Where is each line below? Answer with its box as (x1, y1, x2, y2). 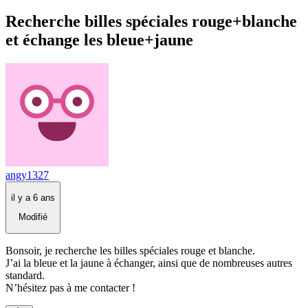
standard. (5, 269, 45, 281)
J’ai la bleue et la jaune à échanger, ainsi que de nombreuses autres (5, 256, 292, 269)
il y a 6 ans (11, 192, 55, 203)
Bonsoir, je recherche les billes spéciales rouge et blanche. (5, 244, 255, 256)
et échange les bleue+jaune (5, 30, 193, 49)
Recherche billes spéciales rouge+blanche (5, 12, 297, 30)
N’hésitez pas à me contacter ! (5, 281, 135, 294)
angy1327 (5, 168, 49, 181)
